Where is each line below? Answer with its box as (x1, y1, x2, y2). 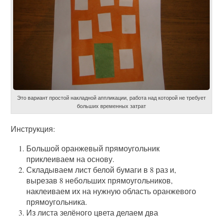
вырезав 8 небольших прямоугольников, (26, 175, 173, 186)
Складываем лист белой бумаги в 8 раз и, (26, 164, 177, 175)
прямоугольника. (26, 197, 88, 207)
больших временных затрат (77, 102, 146, 110)
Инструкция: (11, 124, 55, 134)
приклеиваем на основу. (26, 154, 115, 164)
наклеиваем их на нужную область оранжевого (26, 186, 197, 197)
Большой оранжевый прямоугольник (26, 143, 160, 154)
